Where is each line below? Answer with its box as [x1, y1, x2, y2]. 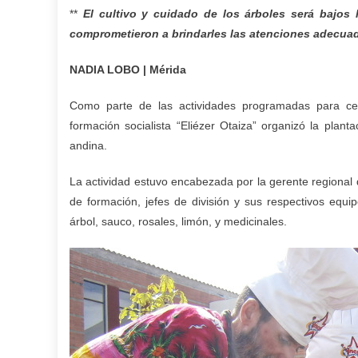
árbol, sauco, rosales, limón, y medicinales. [70, 215, 287, 228]
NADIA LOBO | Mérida [70, 63, 186, 76]
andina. [70, 139, 107, 152]
